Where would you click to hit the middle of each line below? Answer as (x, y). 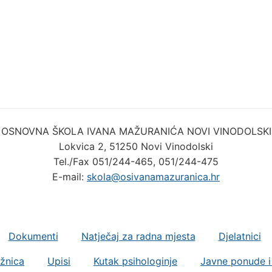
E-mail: (70, 177)
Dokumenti (33, 236)
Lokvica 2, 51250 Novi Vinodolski (136, 146)
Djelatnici (240, 236)
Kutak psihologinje (135, 261)
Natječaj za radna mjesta (138, 236)
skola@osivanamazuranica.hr (153, 177)
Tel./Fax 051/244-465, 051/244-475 (136, 161)
